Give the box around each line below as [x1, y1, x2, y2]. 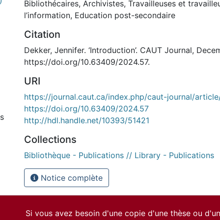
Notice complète [38, 173, 103, 183]
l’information [24, 10, 70, 20]
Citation [24, 28, 60, 40]
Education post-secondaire [75, 10, 175, 20]
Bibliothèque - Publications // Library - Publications [24, 150, 214, 160]
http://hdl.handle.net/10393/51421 [24, 115, 149, 125]
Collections [24, 134, 77, 145]
